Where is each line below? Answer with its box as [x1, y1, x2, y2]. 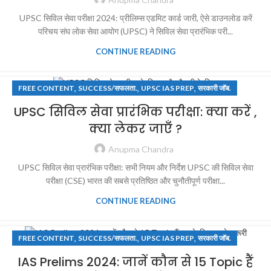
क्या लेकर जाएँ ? [89, 120, 182, 138]
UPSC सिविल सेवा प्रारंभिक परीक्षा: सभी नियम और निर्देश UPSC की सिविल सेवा [18, 162, 253, 173]
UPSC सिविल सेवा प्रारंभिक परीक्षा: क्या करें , [14, 103, 257, 121]
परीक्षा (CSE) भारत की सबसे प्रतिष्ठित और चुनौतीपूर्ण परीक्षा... [46, 175, 225, 186]
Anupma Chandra [108, 144, 174, 155]
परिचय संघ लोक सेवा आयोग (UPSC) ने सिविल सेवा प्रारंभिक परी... [38, 25, 233, 36]
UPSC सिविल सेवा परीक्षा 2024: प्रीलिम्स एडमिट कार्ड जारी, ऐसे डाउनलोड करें [19, 12, 252, 23]
